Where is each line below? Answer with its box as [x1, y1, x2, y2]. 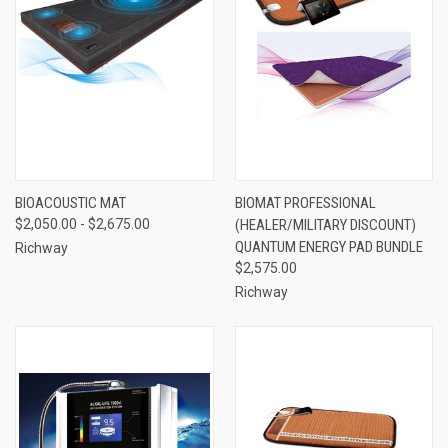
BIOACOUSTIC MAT [15, 193, 126, 212]
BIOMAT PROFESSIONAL [234, 193, 376, 212]
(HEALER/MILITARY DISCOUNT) [234, 215, 416, 234]
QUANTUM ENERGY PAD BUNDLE [234, 237, 423, 256]
